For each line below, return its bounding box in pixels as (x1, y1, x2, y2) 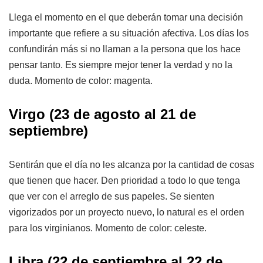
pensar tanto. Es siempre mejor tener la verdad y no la (9, 60, 232, 70)
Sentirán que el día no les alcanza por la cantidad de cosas (9, 160, 254, 170)
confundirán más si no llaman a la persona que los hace (9, 44, 241, 55)
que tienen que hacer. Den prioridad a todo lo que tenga (9, 176, 240, 186)
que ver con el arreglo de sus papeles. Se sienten (9, 191, 214, 202)
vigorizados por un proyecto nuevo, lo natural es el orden (9, 207, 244, 218)
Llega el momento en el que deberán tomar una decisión (9, 12, 243, 23)
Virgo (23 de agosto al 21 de (9, 106, 196, 123)
